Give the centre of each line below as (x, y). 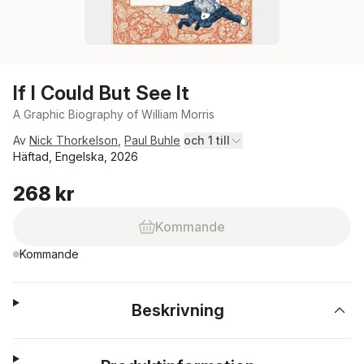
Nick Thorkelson (74, 140)
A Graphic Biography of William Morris (114, 114)
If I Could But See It (101, 93)
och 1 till (207, 140)
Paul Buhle (152, 140)
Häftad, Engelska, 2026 (76, 156)
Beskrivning (178, 310)
